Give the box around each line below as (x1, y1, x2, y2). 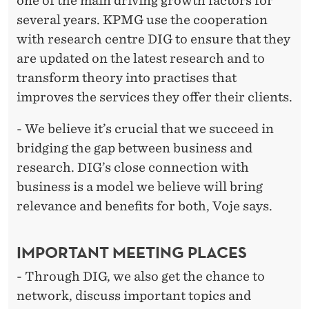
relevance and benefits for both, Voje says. (17, 199, 272, 214)
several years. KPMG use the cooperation (17, 12, 268, 28)
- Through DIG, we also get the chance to (17, 268, 265, 283)
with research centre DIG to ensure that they (17, 32, 290, 47)
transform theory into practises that (17, 70, 237, 86)
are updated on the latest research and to (17, 51, 265, 66)
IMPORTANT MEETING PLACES (17, 241, 247, 263)
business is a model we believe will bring (17, 179, 263, 195)
